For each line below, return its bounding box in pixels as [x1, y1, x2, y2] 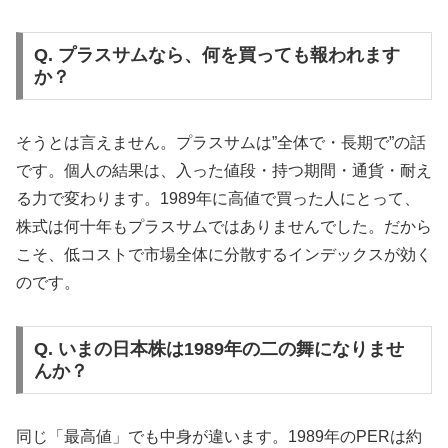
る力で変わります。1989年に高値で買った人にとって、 [16, 190, 420, 208]
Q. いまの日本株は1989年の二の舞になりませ [33, 338, 404, 359]
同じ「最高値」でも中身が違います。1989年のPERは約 [16, 427, 422, 445]
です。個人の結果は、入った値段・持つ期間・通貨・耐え [16, 162, 432, 180]
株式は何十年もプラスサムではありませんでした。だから [16, 218, 432, 236]
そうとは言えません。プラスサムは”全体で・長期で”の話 [16, 134, 426, 152]
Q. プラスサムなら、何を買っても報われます [33, 45, 400, 66]
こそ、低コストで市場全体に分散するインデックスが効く [16, 246, 432, 264]
